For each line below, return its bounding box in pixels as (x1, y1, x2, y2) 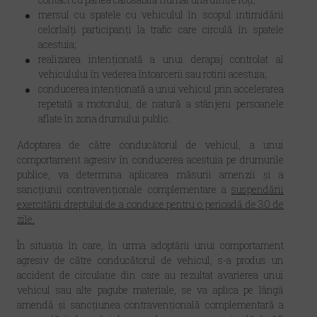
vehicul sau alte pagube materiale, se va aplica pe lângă (17, 283, 284, 296)
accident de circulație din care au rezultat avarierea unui (17, 268, 284, 282)
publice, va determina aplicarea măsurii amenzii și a (17, 168, 284, 181)
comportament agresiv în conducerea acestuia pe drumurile (17, 153, 284, 166)
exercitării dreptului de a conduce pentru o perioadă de (17, 197, 259, 211)
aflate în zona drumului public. (38, 112, 171, 125)
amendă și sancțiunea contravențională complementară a (17, 298, 284, 311)
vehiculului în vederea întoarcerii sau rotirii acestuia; (38, 67, 269, 81)
